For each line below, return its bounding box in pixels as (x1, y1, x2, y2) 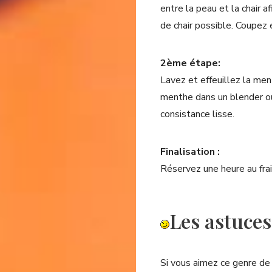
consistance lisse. (160, 107, 234, 121)
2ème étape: (160, 56, 220, 70)
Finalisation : (160, 145, 220, 158)
